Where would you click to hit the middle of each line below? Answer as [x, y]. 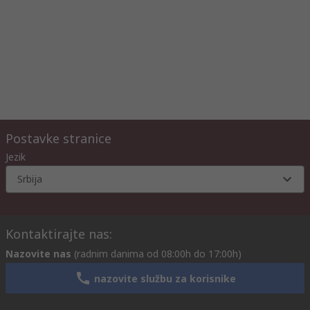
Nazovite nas [38, 254]
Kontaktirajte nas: [59, 234]
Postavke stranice [58, 139]
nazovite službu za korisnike [165, 278]
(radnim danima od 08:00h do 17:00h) [158, 254]
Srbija [30, 179]
